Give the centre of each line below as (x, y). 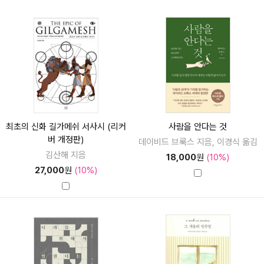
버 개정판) (66, 139)
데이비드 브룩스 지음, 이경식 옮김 (198, 142)
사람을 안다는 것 (198, 126)
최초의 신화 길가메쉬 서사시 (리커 (66, 126)
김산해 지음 (66, 155)
